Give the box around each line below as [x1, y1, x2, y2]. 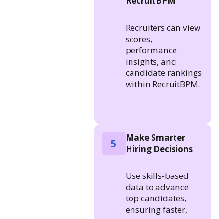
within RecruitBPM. [125, 78, 200, 89]
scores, [125, 33, 152, 44]
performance [125, 44, 177, 56]
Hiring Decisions [125, 143, 193, 154]
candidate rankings [125, 66, 202, 78]
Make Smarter [125, 131, 185, 143]
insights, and [125, 55, 176, 67]
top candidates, [125, 192, 186, 204]
